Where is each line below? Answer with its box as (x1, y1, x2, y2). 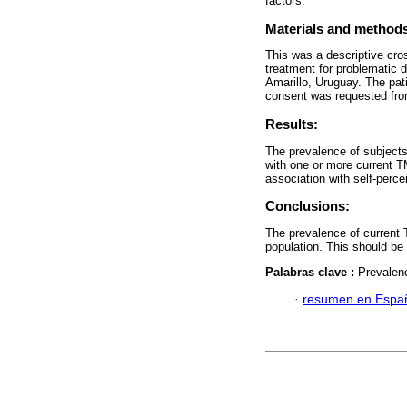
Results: (265, 116, 318, 133)
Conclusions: (265, 198, 350, 214)
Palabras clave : (265, 264, 358, 279)
